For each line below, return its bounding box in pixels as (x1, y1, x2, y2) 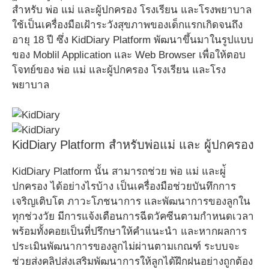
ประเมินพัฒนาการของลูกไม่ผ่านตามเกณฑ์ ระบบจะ (12, 241, 240, 252)
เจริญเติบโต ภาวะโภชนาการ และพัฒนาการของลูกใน (12, 196, 250, 207)
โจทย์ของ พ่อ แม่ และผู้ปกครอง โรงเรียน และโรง (12, 64, 226, 76)
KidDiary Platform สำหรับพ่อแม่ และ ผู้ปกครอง (12, 138, 254, 151)
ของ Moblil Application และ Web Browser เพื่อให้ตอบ (12, 49, 246, 61)
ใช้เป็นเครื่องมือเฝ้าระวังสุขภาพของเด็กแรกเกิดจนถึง (12, 19, 243, 31)
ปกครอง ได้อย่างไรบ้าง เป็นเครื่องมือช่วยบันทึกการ (12, 181, 236, 192)
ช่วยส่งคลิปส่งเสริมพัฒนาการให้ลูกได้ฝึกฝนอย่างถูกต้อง (12, 256, 253, 267)
